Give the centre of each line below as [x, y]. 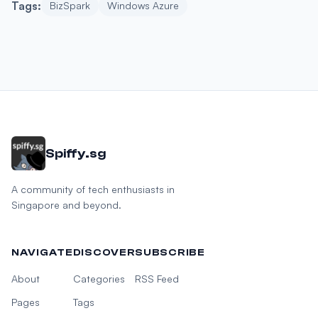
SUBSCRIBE [170, 252]
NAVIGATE [42, 252]
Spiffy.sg [76, 153]
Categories [99, 279]
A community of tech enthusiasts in [93, 189]
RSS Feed [157, 279]
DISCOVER [104, 252]
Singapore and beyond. [66, 205]
